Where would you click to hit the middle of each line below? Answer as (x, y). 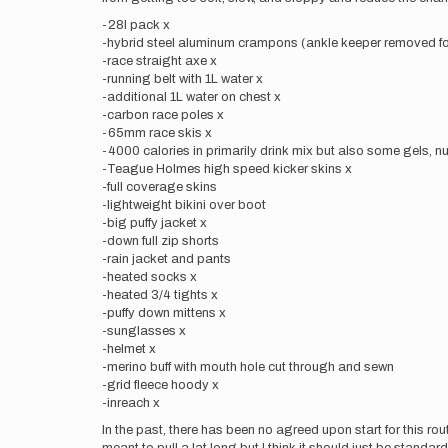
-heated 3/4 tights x (161, 295)
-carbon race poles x (164, 115)
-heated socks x (151, 277)
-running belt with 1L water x (184, 79)
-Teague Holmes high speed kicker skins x (228, 169)
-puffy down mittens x (165, 313)
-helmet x (130, 349)
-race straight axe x (161, 61)
